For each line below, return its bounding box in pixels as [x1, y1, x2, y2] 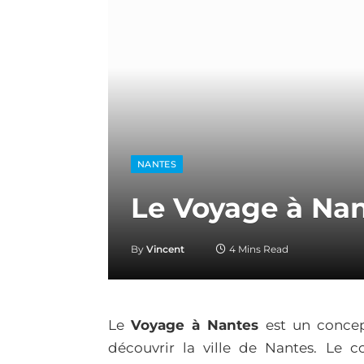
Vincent [146, 242, 184, 255]
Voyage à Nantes [131, 316, 259, 333]
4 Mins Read [229, 242, 288, 255]
